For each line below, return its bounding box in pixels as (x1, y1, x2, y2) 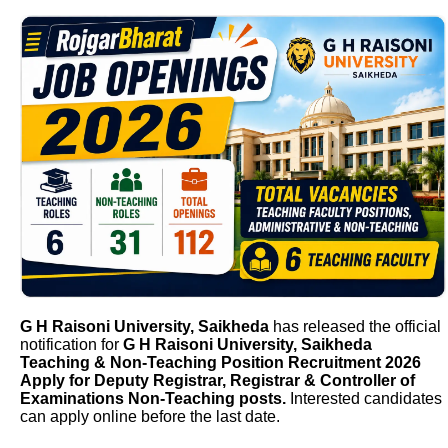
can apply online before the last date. (20, 408, 280, 426)
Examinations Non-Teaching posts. (20, 390, 286, 408)
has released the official (273, 318, 441, 336)
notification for (20, 336, 123, 354)
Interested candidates (286, 390, 442, 408)
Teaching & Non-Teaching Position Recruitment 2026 (20, 354, 421, 372)
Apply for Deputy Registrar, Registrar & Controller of (20, 372, 415, 390)
